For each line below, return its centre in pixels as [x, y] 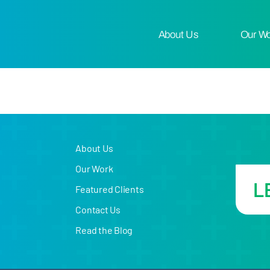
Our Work [94, 169]
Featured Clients [110, 189]
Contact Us [98, 210]
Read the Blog [104, 230]
